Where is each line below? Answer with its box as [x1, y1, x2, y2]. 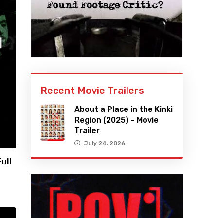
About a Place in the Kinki [74, 105, 173, 114]
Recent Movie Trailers [40, 85, 145, 97]
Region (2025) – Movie [74, 115, 159, 125]
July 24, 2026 [84, 140, 126, 147]
